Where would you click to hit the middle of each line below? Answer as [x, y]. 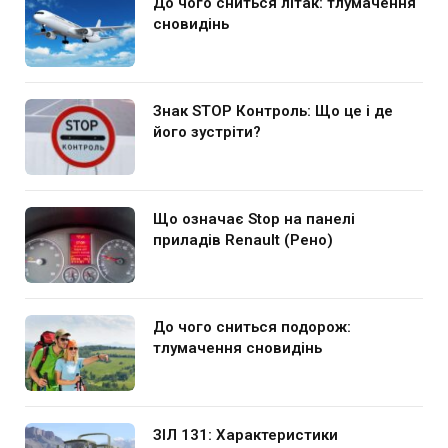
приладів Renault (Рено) [243, 240]
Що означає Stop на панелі [254, 219]
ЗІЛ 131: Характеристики [245, 435]
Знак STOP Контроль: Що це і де [273, 111]
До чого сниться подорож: [252, 327]
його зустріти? [207, 132]
